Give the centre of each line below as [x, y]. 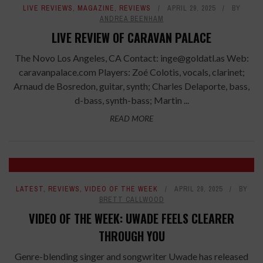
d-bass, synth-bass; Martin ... [131, 100]
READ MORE [131, 119]
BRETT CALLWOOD [131, 200]
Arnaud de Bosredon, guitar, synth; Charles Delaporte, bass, [131, 86]
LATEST [29, 189]
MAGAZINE [96, 9]
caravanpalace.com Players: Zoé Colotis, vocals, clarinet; [131, 72]
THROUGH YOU [131, 236]
